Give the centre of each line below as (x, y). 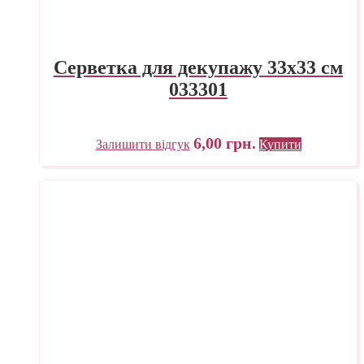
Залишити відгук (143, 144)
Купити (280, 144)
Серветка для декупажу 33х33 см (198, 67)
